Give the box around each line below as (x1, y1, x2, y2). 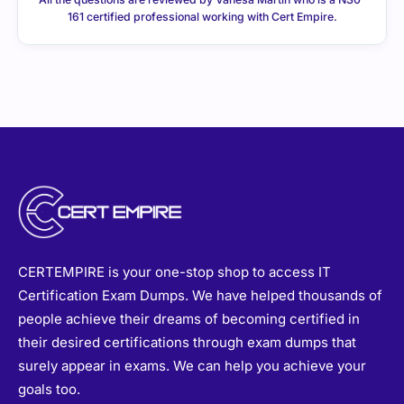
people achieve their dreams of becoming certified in (18, 309, 360, 327)
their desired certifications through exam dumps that (18, 333, 356, 351)
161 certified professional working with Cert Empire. (67, 10, 337, 24)
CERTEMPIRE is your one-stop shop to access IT (18, 262, 331, 280)
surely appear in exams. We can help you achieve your (18, 356, 366, 374)
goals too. (18, 380, 80, 398)
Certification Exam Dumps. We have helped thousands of (18, 286, 382, 304)
